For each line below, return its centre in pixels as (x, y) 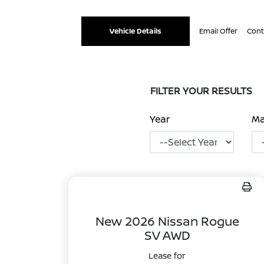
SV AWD (167, 235)
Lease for (167, 255)
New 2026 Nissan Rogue (167, 221)
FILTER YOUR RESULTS (201, 91)
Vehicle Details (136, 31)
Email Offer (219, 31)
